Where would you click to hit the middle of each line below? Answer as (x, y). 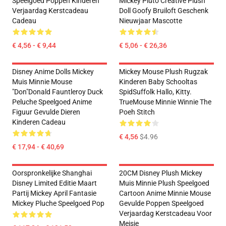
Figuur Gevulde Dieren (46, 112)
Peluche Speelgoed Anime (52, 102)
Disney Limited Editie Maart (54, 183)
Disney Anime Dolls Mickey (53, 72)
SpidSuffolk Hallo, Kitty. (155, 92)
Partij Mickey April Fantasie (54, 193)
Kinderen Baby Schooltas (158, 82)
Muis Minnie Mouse (42, 82)
